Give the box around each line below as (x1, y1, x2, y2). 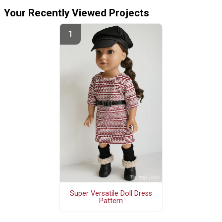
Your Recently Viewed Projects (4, 7, 149, 19)
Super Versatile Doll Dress (69, 189, 152, 198)
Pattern (99, 196, 123, 205)
